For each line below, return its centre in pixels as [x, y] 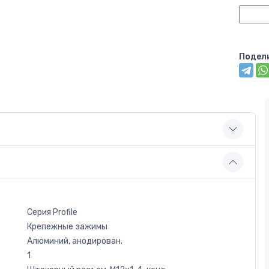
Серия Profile [52, 212]
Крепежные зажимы [67, 226]
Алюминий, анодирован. [75, 241]
